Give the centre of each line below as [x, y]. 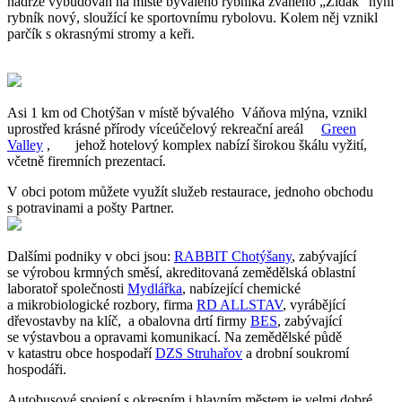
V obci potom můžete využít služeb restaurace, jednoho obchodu [190, 191]
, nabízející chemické [241, 288]
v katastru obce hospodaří [81, 353]
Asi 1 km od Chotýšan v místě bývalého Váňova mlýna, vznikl [187, 112]
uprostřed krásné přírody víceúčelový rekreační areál [164, 128]
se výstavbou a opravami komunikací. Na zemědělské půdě [175, 336]
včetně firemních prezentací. [87, 161]
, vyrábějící [314, 304]
